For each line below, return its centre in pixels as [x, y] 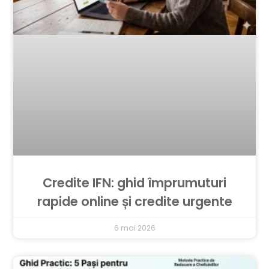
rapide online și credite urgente [134, 202]
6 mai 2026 [134, 228]
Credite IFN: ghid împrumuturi [134, 183]
